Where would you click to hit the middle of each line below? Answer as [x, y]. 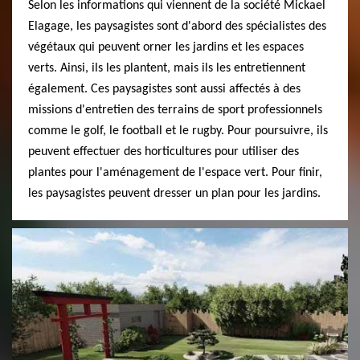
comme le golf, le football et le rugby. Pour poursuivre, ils [178, 131]
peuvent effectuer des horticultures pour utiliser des [164, 151]
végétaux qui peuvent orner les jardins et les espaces [166, 47]
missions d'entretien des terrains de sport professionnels [175, 110]
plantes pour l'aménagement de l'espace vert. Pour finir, [175, 172]
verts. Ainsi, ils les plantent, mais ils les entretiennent [167, 68]
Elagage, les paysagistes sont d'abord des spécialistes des [177, 26]
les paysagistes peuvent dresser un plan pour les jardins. [174, 193]
